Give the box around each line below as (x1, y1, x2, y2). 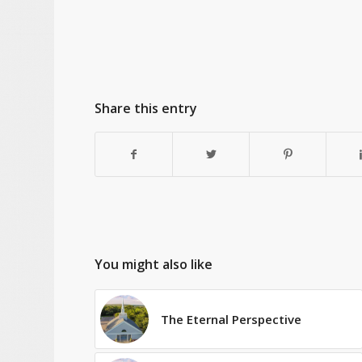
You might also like (95, 255, 213, 273)
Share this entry (95, 99, 198, 117)
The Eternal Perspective (161, 310, 302, 327)
